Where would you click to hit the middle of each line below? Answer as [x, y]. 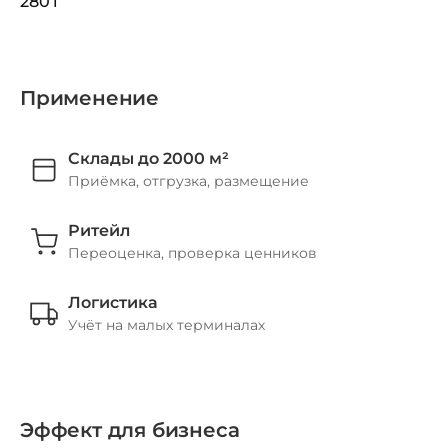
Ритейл [99, 230]
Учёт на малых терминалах [166, 324]
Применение [89, 97]
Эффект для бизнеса [130, 429]
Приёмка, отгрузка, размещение [188, 180]
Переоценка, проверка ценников [192, 252]
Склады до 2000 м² [148, 158]
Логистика [113, 302]
